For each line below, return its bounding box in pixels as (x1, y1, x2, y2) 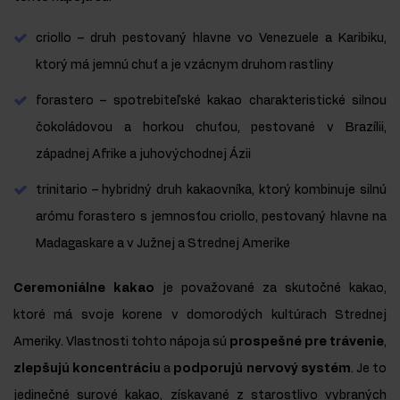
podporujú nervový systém (173, 362, 351, 376)
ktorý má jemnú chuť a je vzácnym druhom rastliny (36, 59, 334, 72)
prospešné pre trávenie (229, 336, 384, 349)
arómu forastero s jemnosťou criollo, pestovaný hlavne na (36, 211, 387, 224)
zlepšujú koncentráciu (13, 362, 162, 376)
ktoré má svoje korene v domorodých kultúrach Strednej (13, 309, 387, 322)
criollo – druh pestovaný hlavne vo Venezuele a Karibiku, (36, 32, 387, 46)
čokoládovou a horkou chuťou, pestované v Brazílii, (36, 121, 387, 135)
